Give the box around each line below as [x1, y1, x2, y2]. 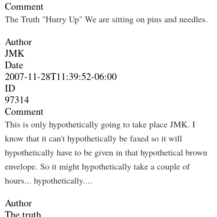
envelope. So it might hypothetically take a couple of [5, 160, 190, 172]
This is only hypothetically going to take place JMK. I [5, 118, 195, 130]
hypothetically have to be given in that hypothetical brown [5, 146, 207, 158]
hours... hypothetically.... [5, 174, 93, 186]
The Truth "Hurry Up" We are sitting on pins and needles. [5, 13, 208, 25]
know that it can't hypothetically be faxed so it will [5, 132, 182, 144]
